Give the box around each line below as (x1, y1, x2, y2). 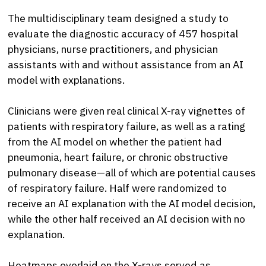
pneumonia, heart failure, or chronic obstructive (8, 150, 229, 164)
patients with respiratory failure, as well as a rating (8, 119, 246, 133)
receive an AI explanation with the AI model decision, (8, 197, 256, 210)
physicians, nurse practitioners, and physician (8, 42, 218, 56)
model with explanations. (8, 72, 125, 87)
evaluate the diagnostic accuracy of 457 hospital (8, 26, 239, 40)
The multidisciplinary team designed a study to (8, 11, 229, 25)
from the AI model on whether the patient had (8, 135, 223, 148)
